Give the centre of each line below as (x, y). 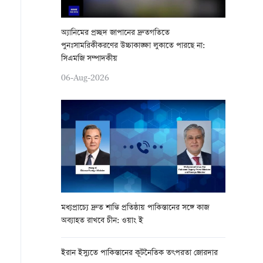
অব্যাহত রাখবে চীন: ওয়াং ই (102, 221)
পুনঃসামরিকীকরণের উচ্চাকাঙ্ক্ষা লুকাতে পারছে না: (133, 46)
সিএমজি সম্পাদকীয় (89, 59)
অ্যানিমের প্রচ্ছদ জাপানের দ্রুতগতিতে (115, 33)
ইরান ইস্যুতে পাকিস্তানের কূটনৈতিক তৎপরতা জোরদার (139, 253)
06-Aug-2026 (85, 77)
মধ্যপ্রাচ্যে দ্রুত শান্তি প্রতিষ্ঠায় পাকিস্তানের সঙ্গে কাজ (135, 208)
